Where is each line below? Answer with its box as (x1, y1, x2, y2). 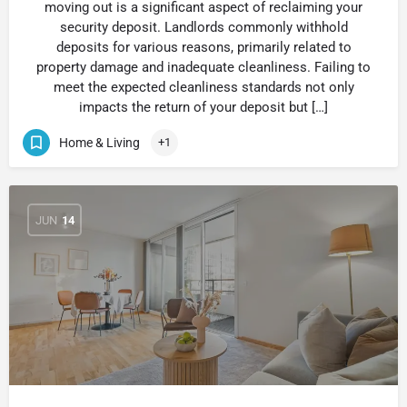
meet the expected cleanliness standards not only (53, 79, 354, 95)
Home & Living (59, 134, 140, 150)
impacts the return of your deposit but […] (79, 99, 328, 115)
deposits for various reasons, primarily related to (55, 39, 352, 55)
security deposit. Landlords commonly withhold (59, 19, 348, 35)
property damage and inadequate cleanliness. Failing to (36, 59, 371, 75)
